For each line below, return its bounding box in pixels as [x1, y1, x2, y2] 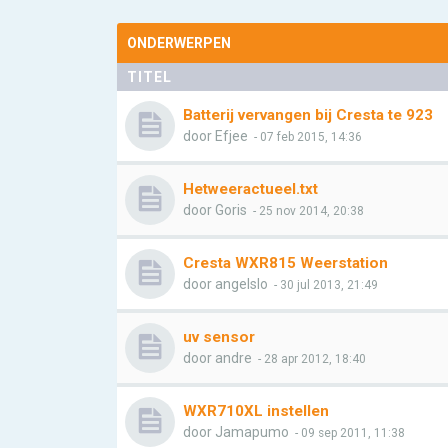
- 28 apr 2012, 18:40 [255, 352, 366, 366]
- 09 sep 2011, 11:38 [292, 426, 405, 440]
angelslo [215, 276, 268, 292]
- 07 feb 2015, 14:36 [251, 130, 362, 144]
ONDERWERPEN [127, 35, 231, 51]
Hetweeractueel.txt [183, 180, 318, 198]
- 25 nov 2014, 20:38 [250, 204, 364, 218]
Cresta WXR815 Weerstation [183, 254, 388, 272]
